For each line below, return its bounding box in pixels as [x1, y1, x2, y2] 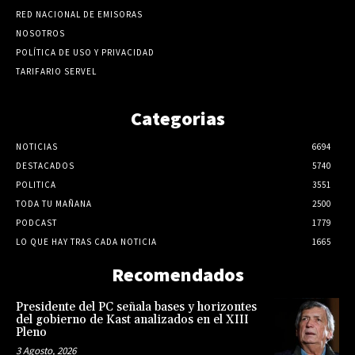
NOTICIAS [16, 140, 58, 152]
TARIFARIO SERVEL [16, 65, 97, 77]
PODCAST [16, 216, 57, 228]
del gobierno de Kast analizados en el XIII [16, 311, 249, 327]
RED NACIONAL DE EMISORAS [16, 8, 143, 20]
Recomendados [111, 261, 244, 287]
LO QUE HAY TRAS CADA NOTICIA [16, 235, 157, 247]
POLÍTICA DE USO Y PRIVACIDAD [16, 46, 155, 58]
